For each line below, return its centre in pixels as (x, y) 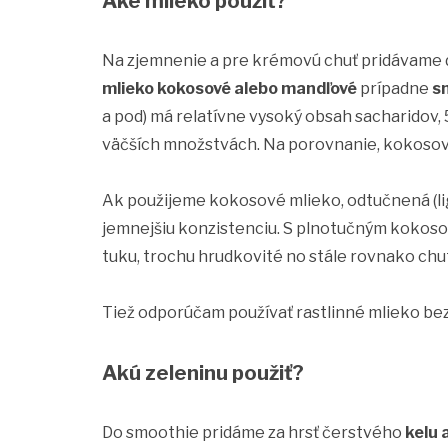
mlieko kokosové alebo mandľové (229, 88)
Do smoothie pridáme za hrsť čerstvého (253, 432)
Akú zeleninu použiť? (203, 372)
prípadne (394, 88)
